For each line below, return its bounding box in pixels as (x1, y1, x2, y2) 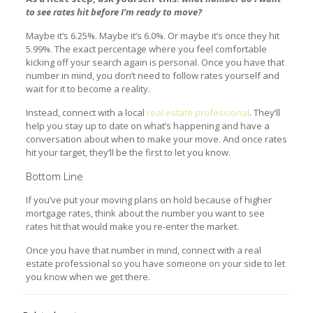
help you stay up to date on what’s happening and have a (25, 119, 270, 133)
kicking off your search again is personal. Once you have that (25, 56, 284, 69)
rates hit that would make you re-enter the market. (25, 220, 239, 233)
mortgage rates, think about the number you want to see (25, 207, 265, 220)
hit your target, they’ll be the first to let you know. (25, 146, 231, 159)
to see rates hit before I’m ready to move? (25, 6, 202, 19)
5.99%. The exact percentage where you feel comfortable (25, 43, 267, 56)
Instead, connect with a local (25, 106, 147, 119)
